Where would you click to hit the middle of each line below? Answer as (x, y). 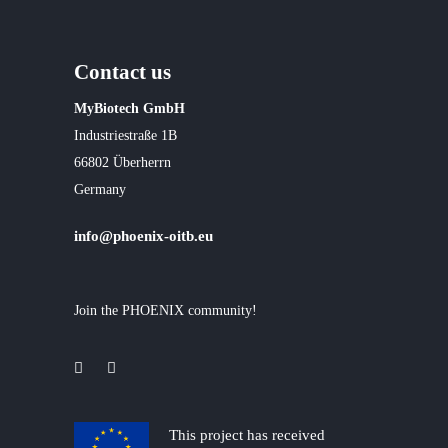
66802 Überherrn (122, 162)
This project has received (247, 435)
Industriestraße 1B (125, 135)
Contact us (122, 71)
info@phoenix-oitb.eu (143, 235)
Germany (100, 189)
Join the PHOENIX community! (165, 310)
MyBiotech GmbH (129, 108)
